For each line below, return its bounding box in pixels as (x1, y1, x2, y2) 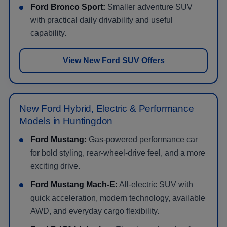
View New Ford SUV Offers (62, 56, 165, 65)
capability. (30, 28, 66, 37)
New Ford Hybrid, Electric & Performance (19, 103, 194, 114)
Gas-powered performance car (87, 135, 198, 144)
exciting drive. (30, 161, 80, 170)
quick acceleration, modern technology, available (30, 193, 205, 202)
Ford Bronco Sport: (30, 2, 105, 11)
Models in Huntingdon (19, 115, 113, 126)
